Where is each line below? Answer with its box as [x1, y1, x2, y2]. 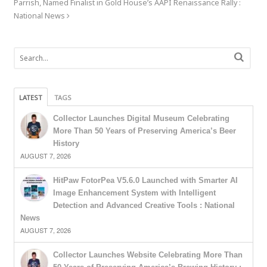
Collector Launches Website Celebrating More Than [52, 250, 243, 260]
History [52, 139, 79, 148]
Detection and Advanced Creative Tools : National [52, 201, 235, 210]
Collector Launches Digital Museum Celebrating [52, 114, 229, 123]
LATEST [18, 93, 42, 103]
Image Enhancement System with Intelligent [52, 188, 216, 198]
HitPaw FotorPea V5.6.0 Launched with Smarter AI [52, 176, 238, 185]
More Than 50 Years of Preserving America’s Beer [52, 126, 236, 136]
